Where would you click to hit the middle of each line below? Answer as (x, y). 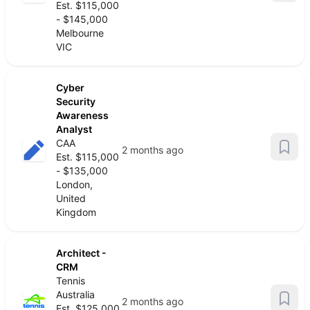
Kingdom (76, 212)
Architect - (81, 253)
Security (76, 101)
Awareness (82, 115)
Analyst (74, 129)
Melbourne (80, 33)
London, (74, 184)
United (71, 198)
